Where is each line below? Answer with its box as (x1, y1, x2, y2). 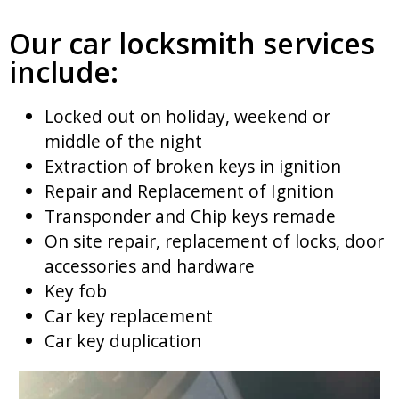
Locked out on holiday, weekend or (45, 104, 330, 129)
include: (9, 53, 118, 92)
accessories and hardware (45, 254, 255, 279)
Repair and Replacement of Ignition (45, 179, 334, 204)
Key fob (45, 279, 107, 304)
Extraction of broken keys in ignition (45, 154, 341, 179)
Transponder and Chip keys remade (45, 204, 336, 229)
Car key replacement (45, 304, 213, 329)
